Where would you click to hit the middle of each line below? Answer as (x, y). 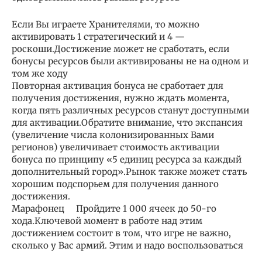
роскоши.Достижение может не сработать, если (120, 49)
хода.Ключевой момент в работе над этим (107, 221)
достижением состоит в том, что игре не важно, (121, 233)
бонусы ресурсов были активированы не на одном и (130, 61)
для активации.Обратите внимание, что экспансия (127, 123)
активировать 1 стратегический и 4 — (98, 37)
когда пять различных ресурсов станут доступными (130, 111)
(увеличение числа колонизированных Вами (113, 135)
